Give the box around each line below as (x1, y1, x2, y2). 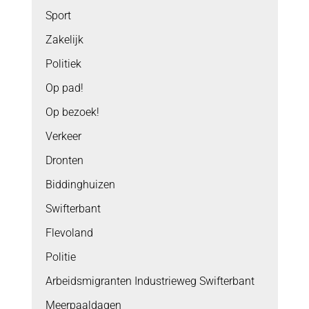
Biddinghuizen (45, 177, 115, 191)
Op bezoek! (45, 105, 99, 119)
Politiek (45, 57, 81, 70)
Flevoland (45, 226, 93, 239)
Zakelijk (45, 32, 83, 46)
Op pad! (45, 81, 83, 94)
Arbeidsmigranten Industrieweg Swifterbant (45, 274, 255, 288)
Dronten (45, 153, 83, 167)
